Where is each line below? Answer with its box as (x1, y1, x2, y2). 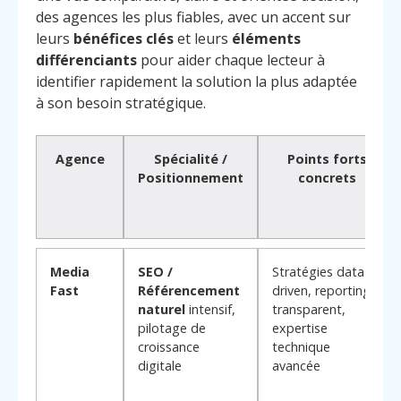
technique (272, 337, 330, 355)
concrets (297, 168, 356, 186)
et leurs (174, 28, 232, 48)
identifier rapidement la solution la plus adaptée (36, 71, 357, 91)
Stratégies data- (272, 262, 369, 280)
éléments (232, 28, 301, 48)
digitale (138, 356, 182, 374)
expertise (272, 319, 328, 337)
